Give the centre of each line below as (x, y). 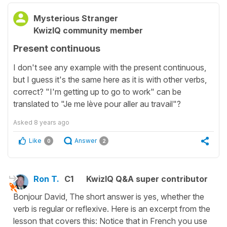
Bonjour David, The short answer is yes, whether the (109, 196)
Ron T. (46, 179)
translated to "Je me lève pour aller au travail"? (97, 104)
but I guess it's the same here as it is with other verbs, (110, 79)
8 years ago (52, 122)
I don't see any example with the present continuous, (110, 67)
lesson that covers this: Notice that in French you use (110, 221)
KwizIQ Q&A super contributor (147, 179)
